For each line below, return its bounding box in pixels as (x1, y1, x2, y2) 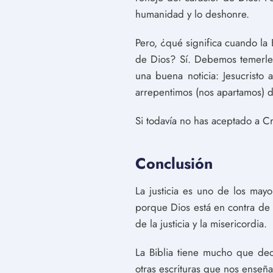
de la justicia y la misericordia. (135, 216, 267, 231)
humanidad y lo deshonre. (135, 7, 249, 21)
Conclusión (135, 152, 213, 174)
